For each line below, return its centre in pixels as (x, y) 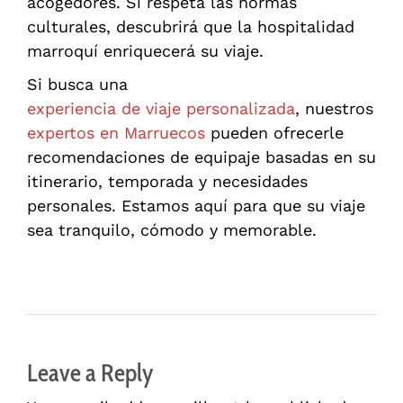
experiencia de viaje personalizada (161, 109)
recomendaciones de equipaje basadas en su (201, 157)
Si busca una (77, 85)
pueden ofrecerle (274, 133)
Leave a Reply (90, 373)
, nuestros (334, 109)
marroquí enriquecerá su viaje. (145, 51)
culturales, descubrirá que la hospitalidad (191, 27)
